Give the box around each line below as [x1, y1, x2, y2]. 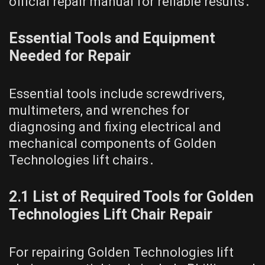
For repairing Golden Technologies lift [9, 245, 234, 260]
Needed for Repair [9, 47, 131, 64]
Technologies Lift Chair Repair [9, 206, 212, 223]
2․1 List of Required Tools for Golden [9, 188, 254, 205]
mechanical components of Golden [9, 136, 216, 151]
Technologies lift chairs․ [9, 153, 155, 167]
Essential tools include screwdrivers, [9, 86, 225, 101]
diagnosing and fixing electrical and [9, 119, 221, 134]
